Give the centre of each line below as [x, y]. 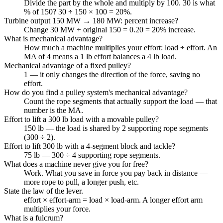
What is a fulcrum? [34, 218]
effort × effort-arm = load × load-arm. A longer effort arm [113, 200]
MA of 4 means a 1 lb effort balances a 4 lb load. [100, 56]
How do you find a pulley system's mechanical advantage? [96, 92]
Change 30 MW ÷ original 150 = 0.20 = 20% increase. [110, 29]
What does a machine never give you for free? [76, 164]
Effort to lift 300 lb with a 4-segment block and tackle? [90, 146]
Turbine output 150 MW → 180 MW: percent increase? [91, 20]
